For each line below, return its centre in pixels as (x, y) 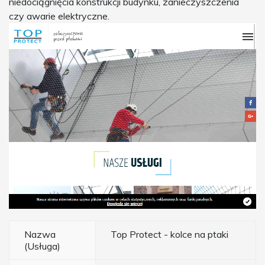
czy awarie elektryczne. (59, 16)
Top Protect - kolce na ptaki (169, 234)
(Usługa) (42, 246)
